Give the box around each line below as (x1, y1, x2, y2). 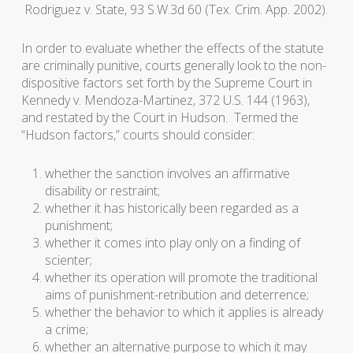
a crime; (44, 321, 88, 338)
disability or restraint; (44, 182, 160, 199)
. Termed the (225, 109, 299, 126)
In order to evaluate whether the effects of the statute (20, 39, 324, 57)
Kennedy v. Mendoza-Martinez (20, 91, 193, 109)
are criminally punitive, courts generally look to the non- (20, 57, 326, 74)
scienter (44, 251, 90, 269)
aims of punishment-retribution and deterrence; (44, 286, 309, 303)
